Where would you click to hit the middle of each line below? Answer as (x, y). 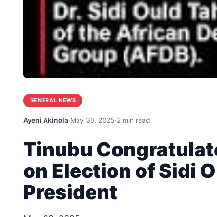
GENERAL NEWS (53, 101)
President (70, 192)
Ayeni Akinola (46, 120)
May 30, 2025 (93, 120)
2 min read (133, 120)
